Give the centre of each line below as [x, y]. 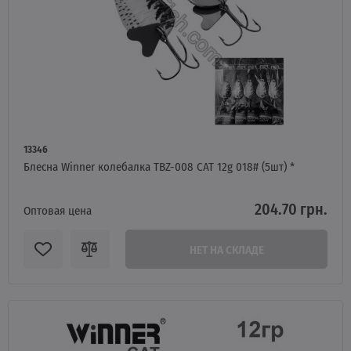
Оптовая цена [58, 210]
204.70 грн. [291, 208]
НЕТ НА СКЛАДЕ [226, 249]
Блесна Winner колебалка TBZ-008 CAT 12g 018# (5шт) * [159, 166]
